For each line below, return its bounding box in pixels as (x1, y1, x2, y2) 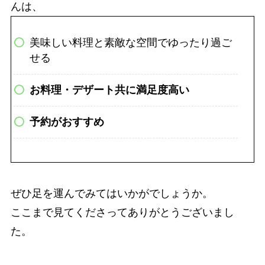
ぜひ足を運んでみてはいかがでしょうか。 (10, 187, 213, 199)
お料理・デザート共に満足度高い (30, 84, 190, 96)
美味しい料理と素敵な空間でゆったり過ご (30, 37, 232, 49)
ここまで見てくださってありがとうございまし (10, 206, 234, 218)
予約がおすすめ (30, 116, 105, 128)
